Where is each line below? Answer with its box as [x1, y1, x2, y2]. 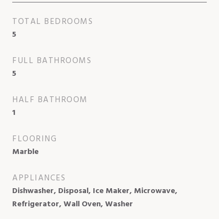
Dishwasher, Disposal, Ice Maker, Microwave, [12, 184, 177, 197]
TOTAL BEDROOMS [12, 15, 93, 28]
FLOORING [12, 132, 57, 146]
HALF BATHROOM [12, 93, 88, 107]
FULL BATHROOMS [12, 54, 91, 67]
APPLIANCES [12, 171, 66, 185]
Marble [12, 145, 39, 158]
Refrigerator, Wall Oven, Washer [12, 197, 133, 211]
